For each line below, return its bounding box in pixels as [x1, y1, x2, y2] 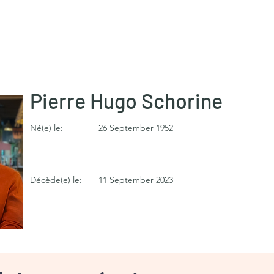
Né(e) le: [30, 122, 63, 133]
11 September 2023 [98, 174, 173, 185]
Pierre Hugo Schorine [30, 88, 223, 113]
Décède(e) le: [30, 174, 82, 185]
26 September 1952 [98, 122, 173, 133]
